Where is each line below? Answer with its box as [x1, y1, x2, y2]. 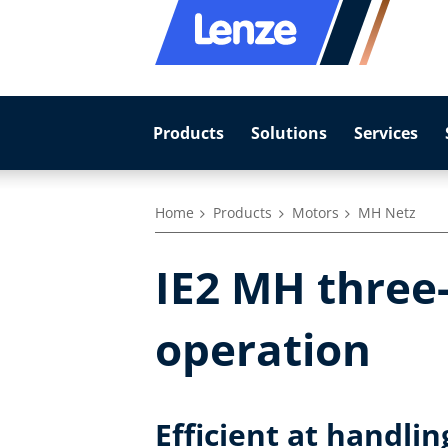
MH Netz [358, 203, 417, 222]
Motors [291, 203, 339, 222]
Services [353, 122, 418, 144]
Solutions [250, 122, 327, 144]
